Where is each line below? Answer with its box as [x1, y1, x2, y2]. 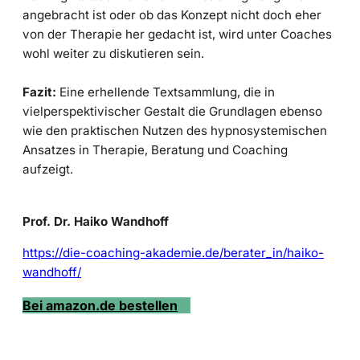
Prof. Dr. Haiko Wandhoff [22, 214, 169, 230]
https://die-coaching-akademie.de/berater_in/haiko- [22, 245, 324, 261]
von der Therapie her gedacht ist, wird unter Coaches [22, 26, 332, 42]
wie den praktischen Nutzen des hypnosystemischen [22, 122, 327, 138]
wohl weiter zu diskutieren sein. [22, 45, 214, 61]
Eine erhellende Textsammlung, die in [56, 84, 275, 100]
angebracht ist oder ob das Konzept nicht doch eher [22, 6, 321, 22]
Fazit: [22, 84, 56, 100]
